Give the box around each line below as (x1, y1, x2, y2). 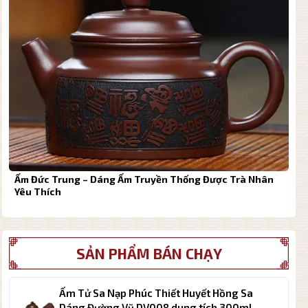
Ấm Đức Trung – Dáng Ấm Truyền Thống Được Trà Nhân (14, 173, 274, 185)
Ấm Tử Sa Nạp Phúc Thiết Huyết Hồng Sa (59, 286, 253, 299)
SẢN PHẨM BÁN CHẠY (76, 245, 222, 263)
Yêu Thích (14, 185, 61, 197)
